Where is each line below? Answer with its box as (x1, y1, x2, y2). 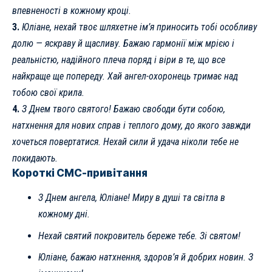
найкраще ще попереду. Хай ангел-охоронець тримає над (12, 70, 238, 83)
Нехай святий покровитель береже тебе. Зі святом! (38, 229, 240, 242)
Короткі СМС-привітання (12, 167, 148, 180)
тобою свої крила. (12, 87, 84, 99)
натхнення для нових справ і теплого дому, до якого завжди (12, 120, 251, 132)
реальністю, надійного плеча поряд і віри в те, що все (12, 54, 225, 66)
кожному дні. (38, 208, 90, 220)
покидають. (12, 152, 58, 165)
